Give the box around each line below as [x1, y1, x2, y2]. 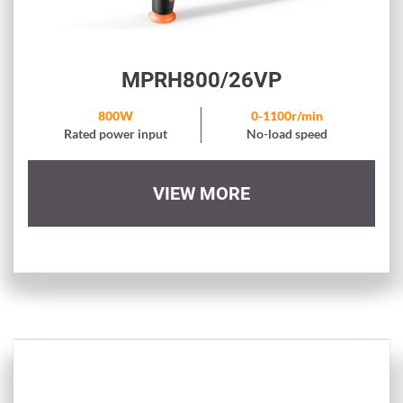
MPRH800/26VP [121, 67, 282, 94]
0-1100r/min [251, 108, 324, 124]
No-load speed [246, 126, 328, 142]
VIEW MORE [152, 183, 250, 205]
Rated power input [63, 126, 167, 142]
